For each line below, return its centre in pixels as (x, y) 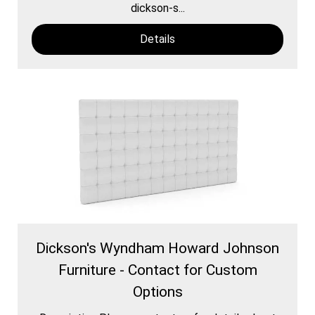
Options (157, 291)
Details (157, 39)
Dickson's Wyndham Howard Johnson (157, 248)
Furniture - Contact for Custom (157, 270)
